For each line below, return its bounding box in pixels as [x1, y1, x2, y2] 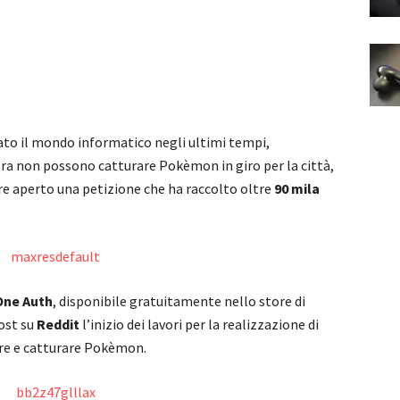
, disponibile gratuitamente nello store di [53, 292, 305, 310]
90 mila [274, 179, 320, 197]
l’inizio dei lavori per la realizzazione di [79, 315, 319, 333]
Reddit [37, 315, 79, 333]
